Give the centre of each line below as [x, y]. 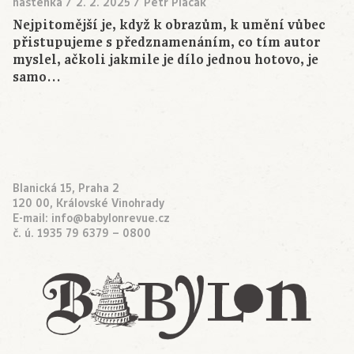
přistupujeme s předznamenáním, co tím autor [166, 43]
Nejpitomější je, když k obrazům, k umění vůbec [169, 26]
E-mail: [32, 218]
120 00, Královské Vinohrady [88, 203]
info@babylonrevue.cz [111, 218]
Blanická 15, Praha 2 [66, 188]
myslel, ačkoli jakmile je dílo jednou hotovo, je [166, 60]
